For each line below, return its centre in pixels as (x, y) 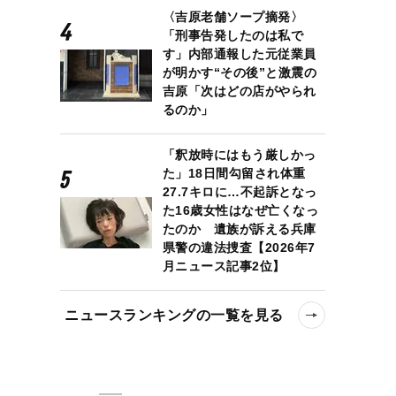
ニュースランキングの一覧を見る (174, 315)
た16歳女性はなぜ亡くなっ (240, 210)
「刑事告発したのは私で (233, 35)
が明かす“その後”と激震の (240, 72)
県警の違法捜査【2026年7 (239, 247)
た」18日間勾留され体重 (234, 173)
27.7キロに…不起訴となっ (240, 191)
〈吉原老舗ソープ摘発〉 (233, 16)
